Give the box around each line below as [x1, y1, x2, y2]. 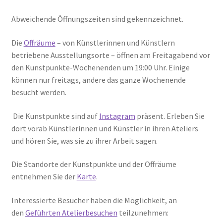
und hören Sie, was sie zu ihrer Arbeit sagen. [11, 135, 158, 146]
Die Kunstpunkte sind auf [11, 111, 99, 121]
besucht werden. [11, 87, 66, 97]
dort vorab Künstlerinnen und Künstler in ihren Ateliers [11, 123, 198, 133]
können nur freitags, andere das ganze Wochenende [11, 74, 186, 85]
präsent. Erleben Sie [135, 111, 205, 121]
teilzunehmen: [117, 207, 168, 218]
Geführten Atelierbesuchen [25, 207, 117, 218]
